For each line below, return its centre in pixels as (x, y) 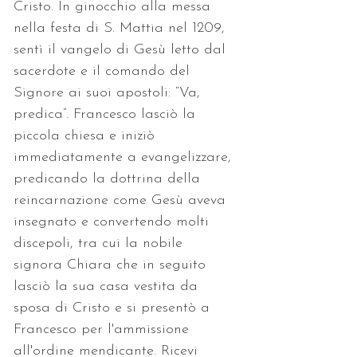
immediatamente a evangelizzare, (125, 157)
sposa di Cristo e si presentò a (114, 308)
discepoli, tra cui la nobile (100, 243)
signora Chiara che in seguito (112, 265)
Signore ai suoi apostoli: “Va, (109, 92)
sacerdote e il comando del (104, 71)
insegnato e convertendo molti (114, 222)
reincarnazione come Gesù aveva (122, 200)
